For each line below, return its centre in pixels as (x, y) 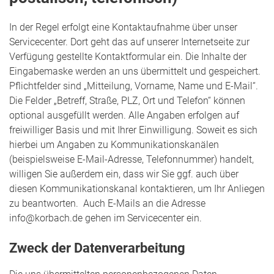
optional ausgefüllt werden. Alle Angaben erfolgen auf (124, 115)
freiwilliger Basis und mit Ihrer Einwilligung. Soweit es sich (133, 130)
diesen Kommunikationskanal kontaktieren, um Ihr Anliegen (137, 188)
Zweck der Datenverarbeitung (97, 247)
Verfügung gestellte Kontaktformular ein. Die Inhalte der (128, 56)
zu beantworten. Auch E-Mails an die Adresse (107, 203)
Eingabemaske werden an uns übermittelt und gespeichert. (135, 71)
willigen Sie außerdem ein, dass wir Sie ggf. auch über (124, 174)
